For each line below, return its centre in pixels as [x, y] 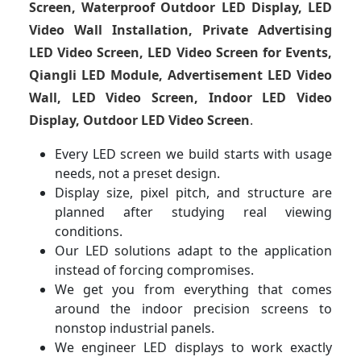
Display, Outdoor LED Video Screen [139, 120]
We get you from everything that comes [193, 290]
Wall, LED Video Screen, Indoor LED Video [180, 98]
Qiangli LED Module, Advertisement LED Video [180, 75]
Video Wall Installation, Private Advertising [180, 30]
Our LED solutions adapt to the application [193, 251]
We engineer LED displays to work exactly [193, 348]
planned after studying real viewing [193, 212]
